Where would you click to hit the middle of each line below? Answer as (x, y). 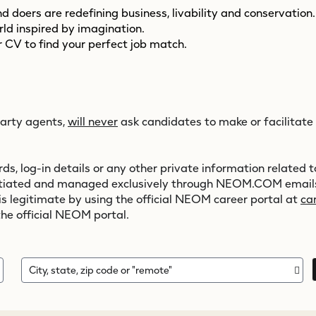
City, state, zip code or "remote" (100, 270)
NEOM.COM (249, 184)
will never (93, 122)
